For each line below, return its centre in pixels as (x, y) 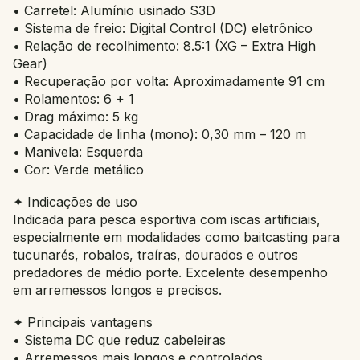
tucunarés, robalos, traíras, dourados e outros (155, 254)
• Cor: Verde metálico (78, 170)
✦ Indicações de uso (75, 201)
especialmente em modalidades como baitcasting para (176, 237)
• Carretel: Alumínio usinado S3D (114, 11)
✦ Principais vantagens (83, 322)
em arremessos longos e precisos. (117, 290)
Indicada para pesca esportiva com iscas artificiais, (167, 219)
